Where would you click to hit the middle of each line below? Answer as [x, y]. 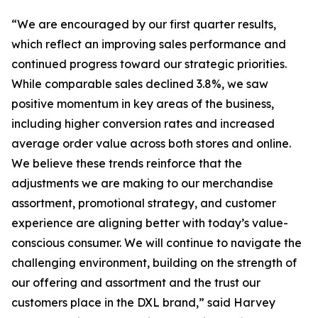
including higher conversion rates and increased [143, 124]
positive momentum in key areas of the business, [143, 104]
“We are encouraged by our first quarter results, [144, 24]
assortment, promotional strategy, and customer [144, 203]
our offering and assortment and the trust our [136, 283]
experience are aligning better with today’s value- [150, 223]
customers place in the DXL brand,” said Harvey [143, 303]
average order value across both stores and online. [151, 144]
